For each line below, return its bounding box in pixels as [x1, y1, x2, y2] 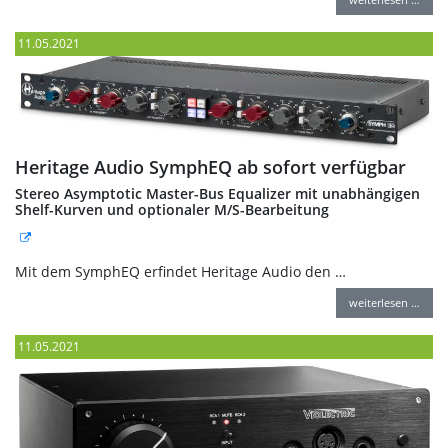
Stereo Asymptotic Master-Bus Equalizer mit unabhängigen [15, 184, 420, 204]
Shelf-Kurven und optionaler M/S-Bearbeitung [15, 200, 329, 220]
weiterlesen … [349, 295, 420, 311]
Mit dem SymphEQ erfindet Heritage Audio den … [15, 262, 346, 282]
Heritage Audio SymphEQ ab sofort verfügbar [15, 155, 406, 180]
